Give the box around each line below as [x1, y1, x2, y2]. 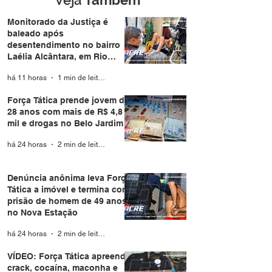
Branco [7, 63, 37, 73]
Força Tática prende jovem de [7, 95, 129, 105]
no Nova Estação [7, 208, 78, 218]
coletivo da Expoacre [33, 3, 142, 16]
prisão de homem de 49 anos [7, 196, 127, 206]
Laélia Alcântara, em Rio [7, 52, 107, 62]
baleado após [7, 29, 64, 39]
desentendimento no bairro [7, 40, 120, 50]
